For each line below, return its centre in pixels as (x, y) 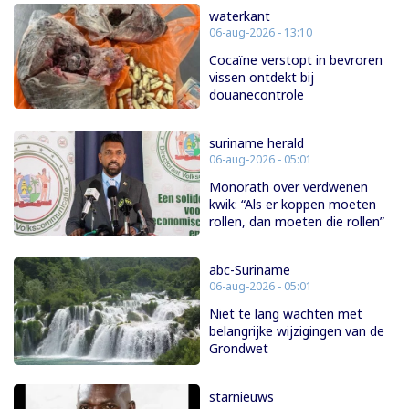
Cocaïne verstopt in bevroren (296, 60)
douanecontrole (257, 95)
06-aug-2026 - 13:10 (261, 33)
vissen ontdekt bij (262, 78)
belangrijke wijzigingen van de (297, 331)
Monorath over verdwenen (288, 187)
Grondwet (239, 349)
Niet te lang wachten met (286, 314)
